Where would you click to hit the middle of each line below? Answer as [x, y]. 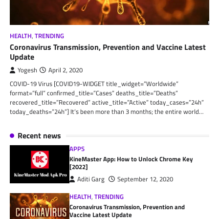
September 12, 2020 [145, 179]
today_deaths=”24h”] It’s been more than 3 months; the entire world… [107, 112]
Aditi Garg [91, 179]
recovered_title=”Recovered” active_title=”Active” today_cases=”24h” [107, 102]
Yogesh [27, 70]
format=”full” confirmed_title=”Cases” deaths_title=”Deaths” [94, 93]
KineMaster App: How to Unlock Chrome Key [131, 159]
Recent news [39, 136]
